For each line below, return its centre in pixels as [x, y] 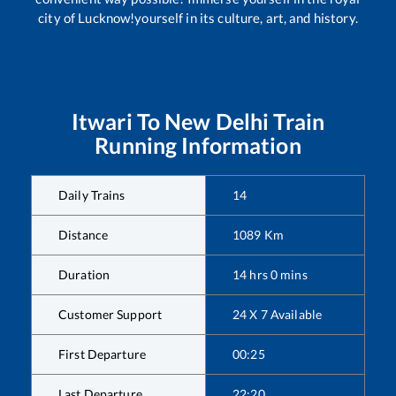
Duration [84, 275]
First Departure [102, 354]
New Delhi [217, 122]
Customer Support [110, 315]
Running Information [198, 145]
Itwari [102, 122]
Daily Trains [92, 195]
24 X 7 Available [278, 315]
